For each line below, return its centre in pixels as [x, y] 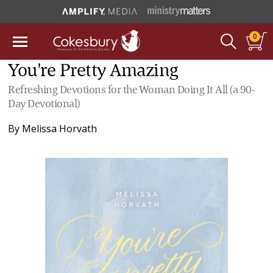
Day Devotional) [44, 104]
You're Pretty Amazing [93, 71]
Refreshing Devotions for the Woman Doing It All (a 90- [131, 90]
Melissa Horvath [60, 129]
